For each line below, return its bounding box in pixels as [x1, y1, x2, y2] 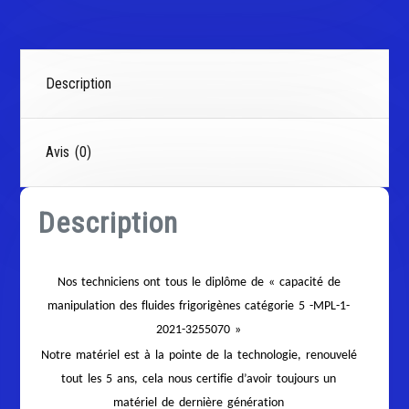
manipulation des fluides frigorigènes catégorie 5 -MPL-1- [47, 299, 351, 313]
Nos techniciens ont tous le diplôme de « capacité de [57, 276, 341, 289]
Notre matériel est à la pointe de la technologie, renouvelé [40, 349, 357, 362]
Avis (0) [46, 143, 92, 161]
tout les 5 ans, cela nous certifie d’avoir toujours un [61, 372, 337, 386]
